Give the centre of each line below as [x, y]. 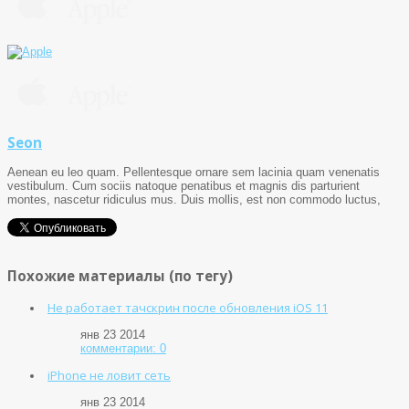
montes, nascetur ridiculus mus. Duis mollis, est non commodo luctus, [194, 200]
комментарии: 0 [123, 348]
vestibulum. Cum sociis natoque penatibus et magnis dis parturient [184, 186]
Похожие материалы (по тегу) [120, 276]
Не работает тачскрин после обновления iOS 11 [188, 307]
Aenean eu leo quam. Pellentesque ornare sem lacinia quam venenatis [194, 173]
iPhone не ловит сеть [109, 375]
